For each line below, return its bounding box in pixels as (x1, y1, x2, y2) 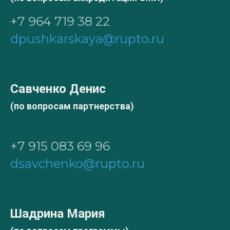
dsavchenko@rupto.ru (10, 156, 145, 171)
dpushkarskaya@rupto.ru (10, 31, 164, 46)
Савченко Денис (10, 81, 106, 96)
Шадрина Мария (10, 206, 105, 221)
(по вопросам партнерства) (10, 100, 134, 111)
